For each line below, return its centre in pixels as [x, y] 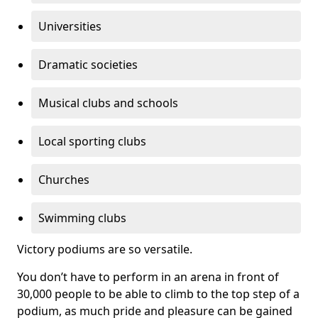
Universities [70, 26]
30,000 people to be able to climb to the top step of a [158, 294]
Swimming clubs [82, 218]
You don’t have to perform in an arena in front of [148, 277]
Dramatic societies [88, 65]
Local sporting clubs [92, 141]
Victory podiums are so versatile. [105, 249]
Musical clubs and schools [108, 103]
